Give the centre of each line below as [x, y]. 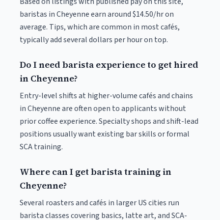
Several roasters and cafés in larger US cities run [99, 203]
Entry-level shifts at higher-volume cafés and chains [106, 96]
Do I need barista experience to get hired [109, 65]
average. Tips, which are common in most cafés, [100, 27]
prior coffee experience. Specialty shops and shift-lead [109, 121]
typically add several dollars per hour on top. [94, 40]
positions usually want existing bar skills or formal [105, 134]
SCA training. [41, 147]
